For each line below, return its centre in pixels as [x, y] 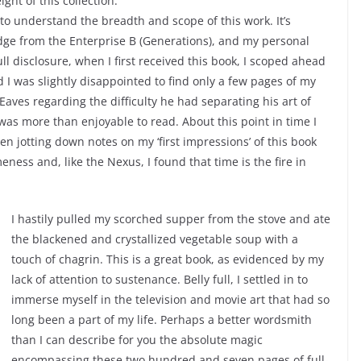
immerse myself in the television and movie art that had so [170, 299]
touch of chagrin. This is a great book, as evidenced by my [168, 259]
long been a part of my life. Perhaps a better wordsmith [162, 319]
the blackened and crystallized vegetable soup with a [155, 239]
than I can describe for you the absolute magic [137, 339]
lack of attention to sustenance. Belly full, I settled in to [160, 279]
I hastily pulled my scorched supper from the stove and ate [171, 218]
